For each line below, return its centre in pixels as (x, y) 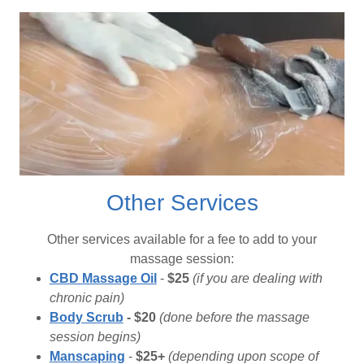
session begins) (95, 336)
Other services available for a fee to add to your (182, 239)
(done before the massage (234, 317)
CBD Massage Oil (103, 278)
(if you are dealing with (257, 278)
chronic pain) (87, 297)
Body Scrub (86, 317)
